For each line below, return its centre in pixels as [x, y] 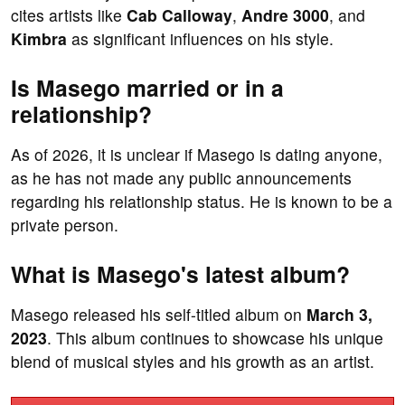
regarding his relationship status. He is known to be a [202, 202]
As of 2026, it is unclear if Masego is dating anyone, [197, 155]
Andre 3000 [285, 15]
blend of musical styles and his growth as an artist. [193, 362]
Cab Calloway [179, 15]
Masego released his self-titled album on [159, 315]
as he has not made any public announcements [181, 178]
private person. [65, 225]
